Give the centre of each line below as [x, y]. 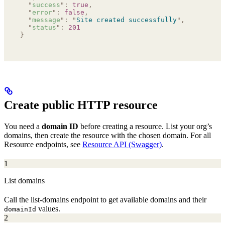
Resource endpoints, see [43, 144]
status [44, 27]
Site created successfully [127, 20]
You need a [23, 126]
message [46, 20]
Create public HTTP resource [81, 105]
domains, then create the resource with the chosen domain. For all [107, 135]
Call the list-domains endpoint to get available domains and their [105, 199]
